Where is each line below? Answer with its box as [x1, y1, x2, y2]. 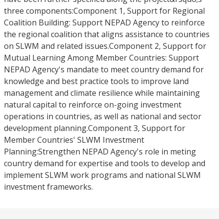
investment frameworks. [4, 181, 93, 192]
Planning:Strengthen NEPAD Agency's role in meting [4, 146, 196, 157]
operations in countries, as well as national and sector [4, 111, 201, 122]
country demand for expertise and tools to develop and [4, 158, 205, 169]
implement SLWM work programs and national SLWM [4, 170, 201, 180]
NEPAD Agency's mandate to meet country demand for [4, 64, 204, 75]
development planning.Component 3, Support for [4, 123, 185, 133]
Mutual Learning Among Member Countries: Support [4, 52, 199, 63]
